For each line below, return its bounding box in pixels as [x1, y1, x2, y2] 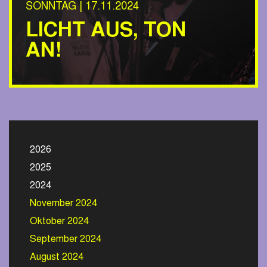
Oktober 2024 [30, 217, 89, 226]
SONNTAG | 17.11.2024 [26, 2, 139, 13]
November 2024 [30, 199, 97, 209]
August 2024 [30, 253, 83, 262]
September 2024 [30, 235, 101, 244]
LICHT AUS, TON [26, 21, 186, 42]
